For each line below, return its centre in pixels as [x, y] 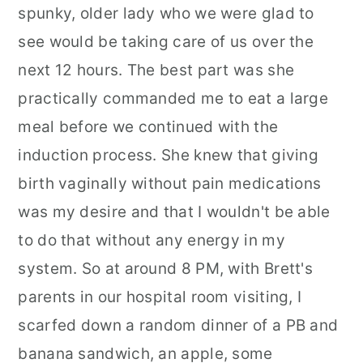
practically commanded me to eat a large [173, 98]
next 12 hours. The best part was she [156, 70]
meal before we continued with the [148, 127]
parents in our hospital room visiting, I [160, 297]
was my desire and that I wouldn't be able [174, 212]
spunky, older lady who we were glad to [166, 13]
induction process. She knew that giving [169, 155]
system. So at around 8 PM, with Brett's [166, 269]
